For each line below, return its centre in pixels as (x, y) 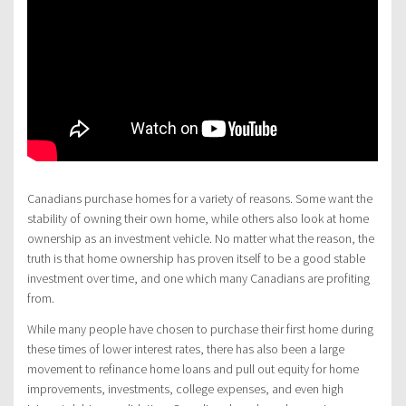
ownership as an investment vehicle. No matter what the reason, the (201, 238)
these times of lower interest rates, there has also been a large (186, 348)
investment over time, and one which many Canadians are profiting (198, 278)
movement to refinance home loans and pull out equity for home (193, 368)
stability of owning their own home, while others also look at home (198, 218)
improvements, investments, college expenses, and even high (185, 388)
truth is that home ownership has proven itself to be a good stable (196, 258)
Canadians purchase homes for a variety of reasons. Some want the (200, 198)
